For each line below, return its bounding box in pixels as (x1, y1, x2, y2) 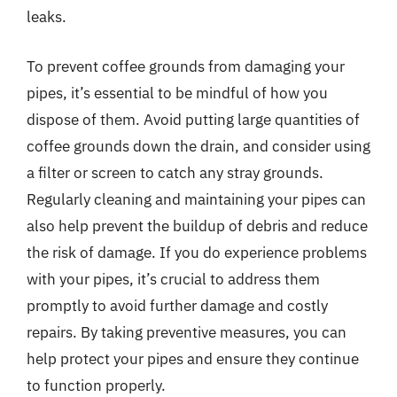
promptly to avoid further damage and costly (27, 295, 328, 315)
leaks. (27, 7, 66, 27)
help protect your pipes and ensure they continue (27, 348, 359, 369)
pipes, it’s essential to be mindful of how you (27, 82, 328, 103)
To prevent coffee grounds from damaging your (27, 56, 345, 76)
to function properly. (27, 375, 166, 395)
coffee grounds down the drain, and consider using (27, 136, 370, 156)
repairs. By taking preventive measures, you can (27, 322, 346, 342)
